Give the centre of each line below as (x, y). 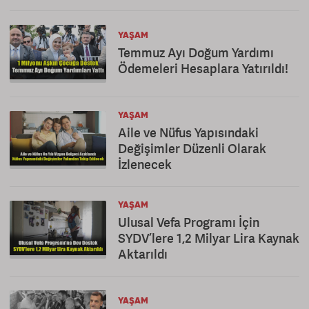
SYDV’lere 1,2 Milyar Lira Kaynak (209, 238)
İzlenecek (145, 164)
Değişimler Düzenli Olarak (192, 148)
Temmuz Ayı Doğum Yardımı (196, 52)
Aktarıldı (143, 254)
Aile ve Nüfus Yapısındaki (188, 132)
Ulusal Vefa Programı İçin (189, 222)
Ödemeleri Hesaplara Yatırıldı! (203, 68)
